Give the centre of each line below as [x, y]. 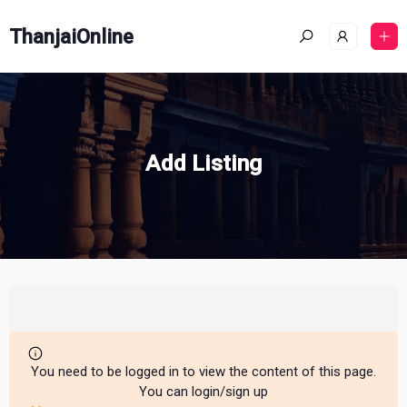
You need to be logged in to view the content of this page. [203, 372]
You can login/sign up [203, 392]
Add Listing [203, 163]
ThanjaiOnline [71, 36]
